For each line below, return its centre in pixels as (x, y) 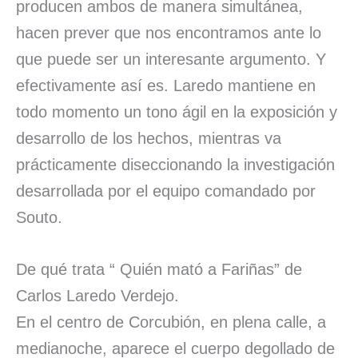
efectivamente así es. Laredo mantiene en (166, 85)
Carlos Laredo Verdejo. (97, 295)
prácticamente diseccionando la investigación (175, 164)
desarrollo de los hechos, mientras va (149, 138)
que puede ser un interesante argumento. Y (171, 59)
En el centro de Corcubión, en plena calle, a (171, 322)
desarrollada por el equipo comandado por (166, 191)
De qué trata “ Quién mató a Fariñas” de (159, 269)
